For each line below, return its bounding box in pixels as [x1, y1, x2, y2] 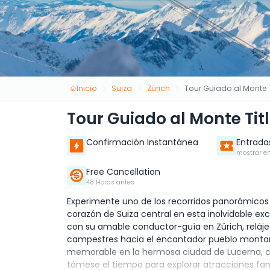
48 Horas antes [86, 178, 134, 187]
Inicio [76, 83, 97, 93]
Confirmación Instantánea [86, 136, 198, 149]
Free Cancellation [86, 166, 160, 178]
